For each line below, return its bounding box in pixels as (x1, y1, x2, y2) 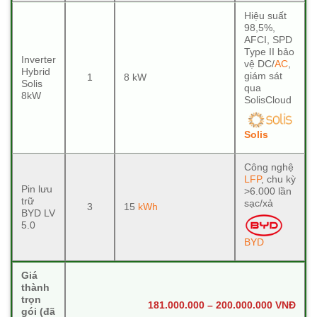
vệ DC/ (244, 59, 275, 70)
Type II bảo (244, 47, 294, 58)
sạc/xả (244, 198, 273, 209)
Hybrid (21, 67, 50, 78)
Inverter (21, 54, 56, 66)
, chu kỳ (261, 174, 296, 185)
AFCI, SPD (244, 35, 292, 46)
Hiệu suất (244, 11, 287, 22)
